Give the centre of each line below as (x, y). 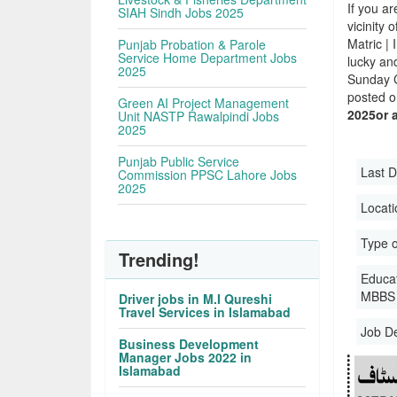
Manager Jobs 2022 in (186, 357)
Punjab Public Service (179, 161)
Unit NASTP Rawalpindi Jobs (199, 116)
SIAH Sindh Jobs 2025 (181, 12)
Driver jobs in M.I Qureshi (196, 299)
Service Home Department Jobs (208, 58)
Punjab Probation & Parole (192, 44)
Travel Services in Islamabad (205, 312)
